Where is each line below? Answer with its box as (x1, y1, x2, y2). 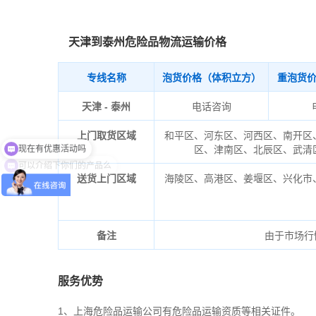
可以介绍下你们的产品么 (18, 149, 111, 159)
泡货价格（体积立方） (162, 72, 261, 83)
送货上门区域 (76, 173, 136, 184)
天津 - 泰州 (82, 101, 130, 112)
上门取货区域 (76, 130, 136, 141)
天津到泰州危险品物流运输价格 (68, 36, 226, 48)
